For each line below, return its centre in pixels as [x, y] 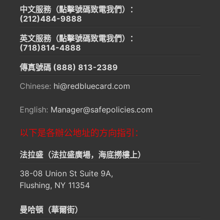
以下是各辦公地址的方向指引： [82, 133]
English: [35, 110]
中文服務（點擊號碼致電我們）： [79, 9]
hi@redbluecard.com [92, 86]
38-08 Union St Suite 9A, [66, 173]
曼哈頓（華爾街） [51, 210]
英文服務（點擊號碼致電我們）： [79, 38]
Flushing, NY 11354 [55, 185]
